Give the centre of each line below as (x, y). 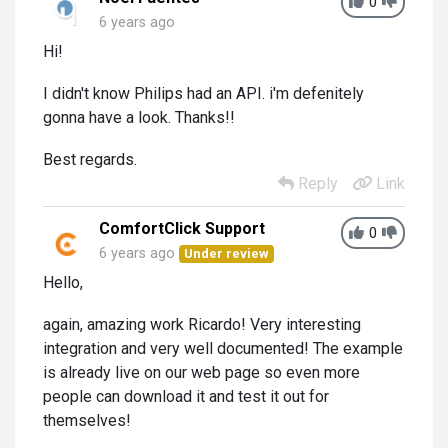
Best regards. (90, 159)
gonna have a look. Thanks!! (139, 117)
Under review (227, 253)
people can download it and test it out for (186, 396)
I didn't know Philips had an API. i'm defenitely (203, 93)
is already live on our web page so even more (201, 372)
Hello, (63, 282)
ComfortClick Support (182, 228)
